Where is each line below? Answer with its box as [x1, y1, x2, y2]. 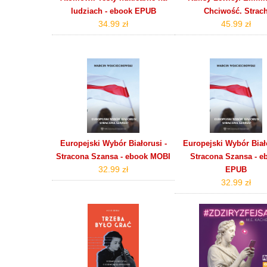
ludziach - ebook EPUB [70, 6, 156, 15]
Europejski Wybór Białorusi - [60, 138, 167, 148]
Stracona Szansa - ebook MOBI [56, 151, 171, 161]
